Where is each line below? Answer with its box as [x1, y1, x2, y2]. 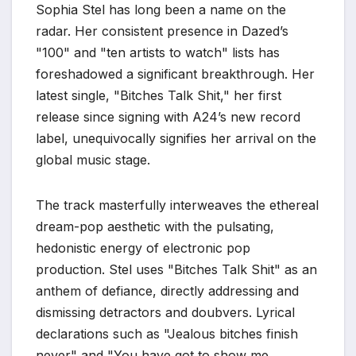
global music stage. [36, 151, 150, 168]
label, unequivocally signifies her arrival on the [36, 130, 316, 146]
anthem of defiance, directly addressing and [36, 282, 299, 299]
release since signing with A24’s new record [36, 108, 300, 125]
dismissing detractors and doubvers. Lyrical [36, 304, 295, 320]
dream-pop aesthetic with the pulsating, [36, 218, 274, 234]
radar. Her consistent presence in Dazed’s [36, 22, 288, 39]
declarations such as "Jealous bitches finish [36, 325, 298, 342]
